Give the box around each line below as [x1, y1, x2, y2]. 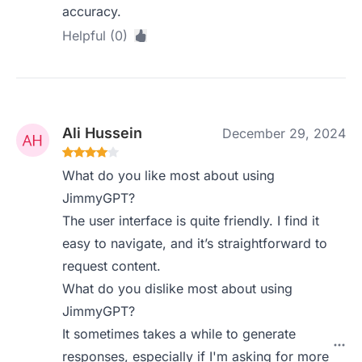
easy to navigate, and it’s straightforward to [62, 235, 328, 251]
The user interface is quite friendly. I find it [62, 213, 320, 229]
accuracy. [62, 3, 122, 19]
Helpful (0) [62, 27, 128, 44]
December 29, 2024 [222, 125, 346, 141]
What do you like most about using [62, 167, 276, 183]
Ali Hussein [62, 124, 143, 141]
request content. [62, 258, 162, 274]
